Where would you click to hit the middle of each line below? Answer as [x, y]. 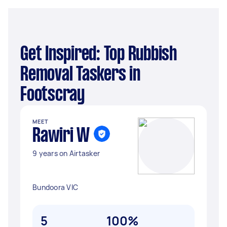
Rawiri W [61, 136]
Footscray [52, 95]
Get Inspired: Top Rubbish [24, 55]
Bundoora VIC [55, 187]
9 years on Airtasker [66, 153]
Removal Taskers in [80, 75]
